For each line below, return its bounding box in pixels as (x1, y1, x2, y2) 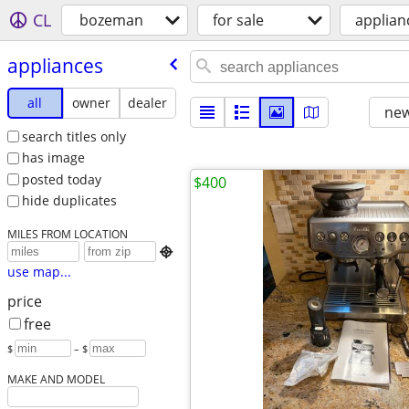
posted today (21, 170, 101, 188)
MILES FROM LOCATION (6, 226, 128, 242)
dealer (128, 93, 168, 111)
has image (21, 149, 85, 167)
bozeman (79, 10, 143, 30)
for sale (213, 10, 264, 30)
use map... (6, 263, 71, 281)
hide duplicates (21, 192, 117, 210)
